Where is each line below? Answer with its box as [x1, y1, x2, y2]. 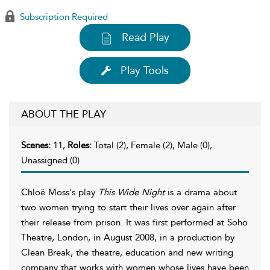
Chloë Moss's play [21, 186, 98, 198]
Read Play [122, 31, 169, 44]
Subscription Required [17, 11, 108, 22]
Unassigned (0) [21, 154, 80, 166]
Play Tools [121, 63, 169, 77]
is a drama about [165, 186, 237, 198]
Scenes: [21, 139, 53, 151]
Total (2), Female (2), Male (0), [94, 139, 212, 151]
